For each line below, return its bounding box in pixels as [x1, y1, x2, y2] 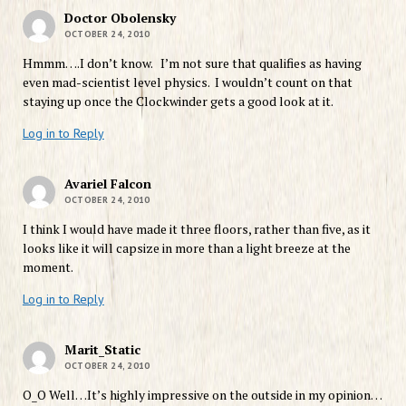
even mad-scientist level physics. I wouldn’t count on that [22, 72, 353, 91]
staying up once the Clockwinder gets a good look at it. [22, 92, 333, 110]
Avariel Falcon [63, 174, 151, 192]
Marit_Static [63, 340, 140, 358]
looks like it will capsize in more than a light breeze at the [22, 238, 351, 256]
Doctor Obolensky [63, 8, 176, 26]
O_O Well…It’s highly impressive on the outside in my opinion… [22, 385, 382, 403]
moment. [22, 257, 73, 275]
